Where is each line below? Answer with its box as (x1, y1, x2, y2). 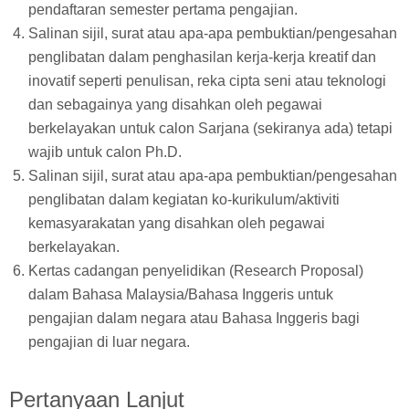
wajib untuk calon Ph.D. (27, 144, 182, 161)
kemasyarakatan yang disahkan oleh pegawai (27, 215, 325, 232)
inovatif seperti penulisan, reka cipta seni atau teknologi (27, 73, 386, 89)
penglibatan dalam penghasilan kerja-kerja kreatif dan (27, 49, 376, 66)
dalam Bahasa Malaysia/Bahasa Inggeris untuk (27, 287, 333, 303)
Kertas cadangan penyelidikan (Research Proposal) (27, 263, 363, 279)
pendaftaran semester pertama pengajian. (27, 2, 298, 18)
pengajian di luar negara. (27, 334, 190, 351)
